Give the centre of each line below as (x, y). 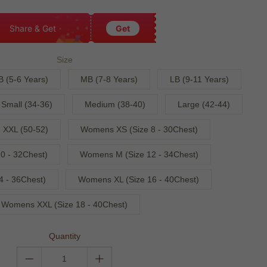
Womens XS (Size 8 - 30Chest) (139, 129)
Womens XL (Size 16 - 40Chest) (138, 179)
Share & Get (33, 28)
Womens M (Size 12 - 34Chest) (139, 154)
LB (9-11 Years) (199, 79)
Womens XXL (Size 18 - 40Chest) (64, 204)
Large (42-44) (204, 104)
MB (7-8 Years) (109, 79)
